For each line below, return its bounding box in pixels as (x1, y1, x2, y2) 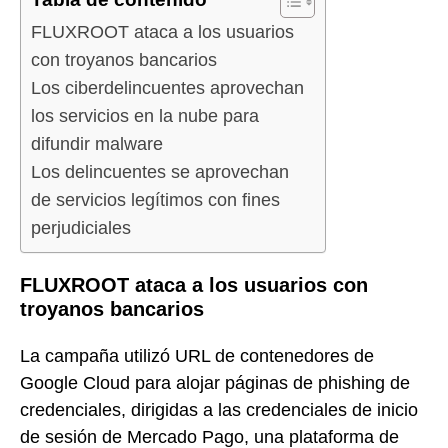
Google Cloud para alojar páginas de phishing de (20, 372, 410, 393)
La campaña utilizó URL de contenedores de (20, 345, 374, 366)
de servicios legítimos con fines (31, 190, 280, 211)
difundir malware (31, 134, 163, 155)
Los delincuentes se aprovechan (31, 162, 289, 183)
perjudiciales (31, 218, 131, 239)
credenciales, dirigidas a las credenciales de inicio (20, 399, 418, 420)
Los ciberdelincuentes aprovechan (31, 78, 304, 99)
